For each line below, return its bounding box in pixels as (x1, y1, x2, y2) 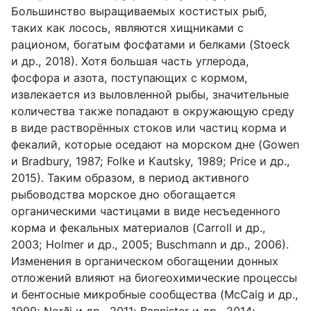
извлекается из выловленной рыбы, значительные (11, 87, 289, 101)
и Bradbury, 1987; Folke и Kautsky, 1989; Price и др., (11, 153, 290, 168)
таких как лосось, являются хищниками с (11, 20, 244, 35)
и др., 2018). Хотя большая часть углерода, (11, 53, 249, 68)
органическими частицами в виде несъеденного (11, 203, 280, 218)
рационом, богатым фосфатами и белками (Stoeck (11, 37, 290, 51)
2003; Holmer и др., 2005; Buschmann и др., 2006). (11, 237, 289, 251)
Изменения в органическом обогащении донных (11, 253, 278, 268)
